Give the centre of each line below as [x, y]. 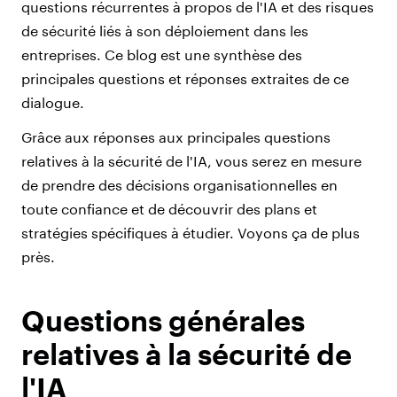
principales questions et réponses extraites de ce [185, 79]
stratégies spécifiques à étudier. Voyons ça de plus [191, 233]
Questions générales [163, 321]
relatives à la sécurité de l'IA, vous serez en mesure [191, 161]
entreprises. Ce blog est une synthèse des [162, 55]
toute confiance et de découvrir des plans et [169, 209]
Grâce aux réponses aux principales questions [176, 137]
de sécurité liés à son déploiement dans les [165, 31]
